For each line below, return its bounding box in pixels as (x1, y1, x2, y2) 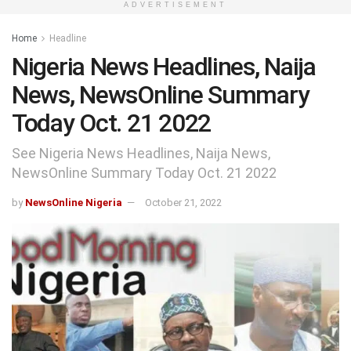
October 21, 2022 (145, 196, 222, 208)
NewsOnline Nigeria (25, 196, 122, 208)
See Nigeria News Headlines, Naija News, (12, 144, 270, 161)
